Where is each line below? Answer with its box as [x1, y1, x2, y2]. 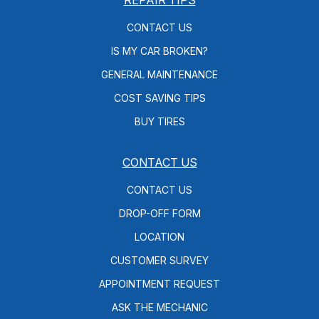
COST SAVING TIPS [113, 91, 206, 104]
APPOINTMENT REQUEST [99, 277, 220, 290]
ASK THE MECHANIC [111, 300, 208, 313]
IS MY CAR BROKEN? [111, 44, 208, 57]
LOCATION [135, 230, 184, 243]
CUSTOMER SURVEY [110, 253, 209, 266]
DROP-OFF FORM [118, 206, 201, 219]
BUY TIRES [134, 115, 185, 127]
